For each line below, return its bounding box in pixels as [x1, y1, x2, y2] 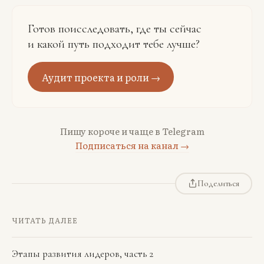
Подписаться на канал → [75, 138, 189, 152]
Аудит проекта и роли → [41, 70, 160, 84]
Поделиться [197, 178, 239, 189]
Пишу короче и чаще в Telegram [60, 124, 204, 138]
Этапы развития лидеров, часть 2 [12, 247, 154, 260]
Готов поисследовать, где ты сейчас [27, 21, 202, 36]
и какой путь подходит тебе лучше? [27, 36, 200, 51]
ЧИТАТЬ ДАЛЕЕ [12, 214, 78, 226]
